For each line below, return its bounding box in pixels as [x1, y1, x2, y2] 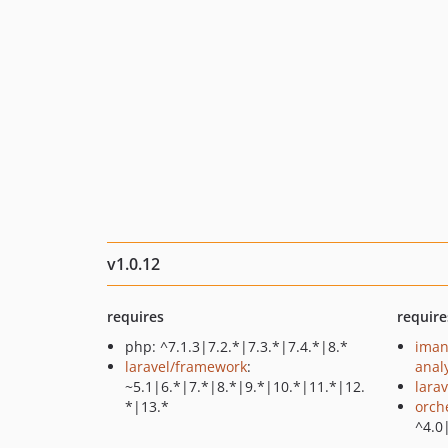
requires [107, 307, 164, 326]
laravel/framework [125, 357, 247, 376]
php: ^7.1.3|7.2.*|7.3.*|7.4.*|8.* [125, 337, 348, 356]
